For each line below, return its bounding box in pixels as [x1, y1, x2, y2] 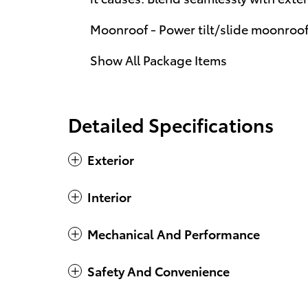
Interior [87, 187, 131, 205]
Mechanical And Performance [87, 224, 260, 242]
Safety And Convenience [87, 261, 230, 279]
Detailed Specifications [68, 110, 274, 137]
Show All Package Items [90, 50, 227, 68]
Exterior [87, 150, 134, 168]
